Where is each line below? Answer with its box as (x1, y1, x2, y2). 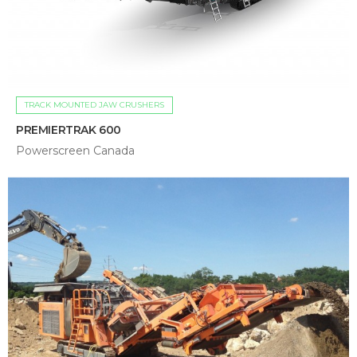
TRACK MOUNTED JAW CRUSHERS (25, 99, 164, 110)
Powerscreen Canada (16, 143, 135, 158)
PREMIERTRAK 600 (16, 122, 121, 137)
